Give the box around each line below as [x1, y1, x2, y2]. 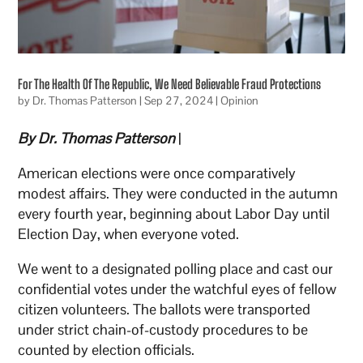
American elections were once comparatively [18, 164, 297, 183]
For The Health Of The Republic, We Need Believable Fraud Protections [18, 76, 322, 92]
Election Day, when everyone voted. [18, 224, 240, 244]
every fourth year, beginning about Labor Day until [18, 204, 331, 224]
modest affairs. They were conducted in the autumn [18, 184, 339, 203]
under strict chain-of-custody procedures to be [18, 320, 309, 340]
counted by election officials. [18, 340, 195, 360]
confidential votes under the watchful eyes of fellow [18, 280, 337, 299]
